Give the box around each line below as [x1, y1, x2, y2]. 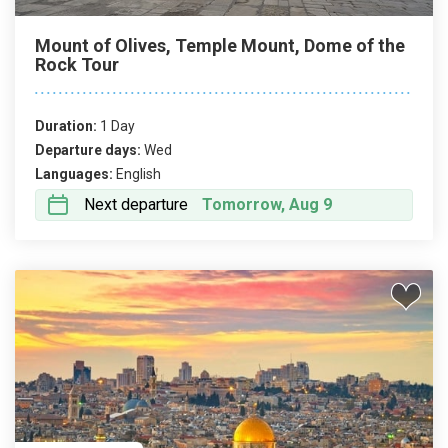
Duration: [35, 118, 97, 134]
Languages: [35, 166, 113, 182]
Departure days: [35, 142, 141, 158]
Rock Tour [35, 54, 119, 75]
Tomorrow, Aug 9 [202, 195, 332, 214]
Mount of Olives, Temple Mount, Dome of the [35, 35, 405, 56]
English [116, 166, 161, 182]
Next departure [84, 195, 188, 214]
